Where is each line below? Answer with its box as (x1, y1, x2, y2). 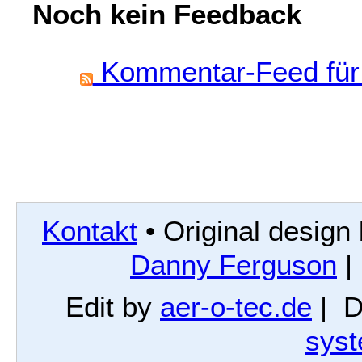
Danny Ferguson (130, 248, 337, 280)
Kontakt (42, 214, 137, 246)
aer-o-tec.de (160, 291, 312, 322)
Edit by (65, 291, 160, 322)
